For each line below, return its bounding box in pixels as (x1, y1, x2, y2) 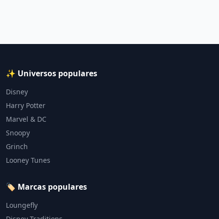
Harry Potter (6, 101, 45, 110)
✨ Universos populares (6, 68, 97, 79)
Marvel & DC (6, 114, 46, 124)
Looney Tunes (6, 155, 50, 165)
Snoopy (6, 128, 30, 137)
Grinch (6, 142, 28, 151)
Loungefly (6, 200, 38, 210)
